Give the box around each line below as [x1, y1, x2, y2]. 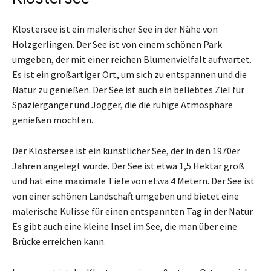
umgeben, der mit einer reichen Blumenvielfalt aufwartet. [12, 53, 252, 65]
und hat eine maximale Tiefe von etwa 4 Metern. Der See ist [12, 174, 255, 187]
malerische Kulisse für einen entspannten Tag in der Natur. [12, 204, 254, 217]
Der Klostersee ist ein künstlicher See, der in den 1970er [12, 144, 240, 157]
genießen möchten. [12, 113, 93, 126]
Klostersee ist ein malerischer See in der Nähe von [12, 22, 218, 35]
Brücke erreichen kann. [12, 235, 106, 247]
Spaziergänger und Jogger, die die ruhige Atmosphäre [12, 98, 233, 111]
